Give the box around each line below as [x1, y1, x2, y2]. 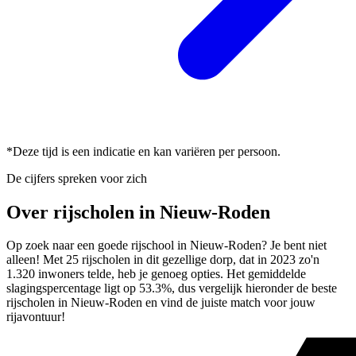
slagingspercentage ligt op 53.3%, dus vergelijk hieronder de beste [6, 281, 337, 296]
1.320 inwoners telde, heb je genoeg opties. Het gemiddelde [6, 267, 306, 281]
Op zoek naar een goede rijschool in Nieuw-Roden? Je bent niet [6, 238, 327, 253]
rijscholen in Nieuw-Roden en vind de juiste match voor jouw [6, 296, 315, 310]
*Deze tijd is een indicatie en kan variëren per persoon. [6, 144, 281, 158]
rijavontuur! [6, 310, 65, 324]
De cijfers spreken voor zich [6, 171, 147, 185]
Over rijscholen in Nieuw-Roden [6, 201, 270, 222]
